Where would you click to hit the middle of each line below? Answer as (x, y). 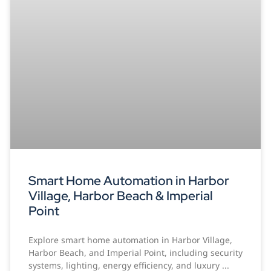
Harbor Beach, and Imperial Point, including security (135, 253)
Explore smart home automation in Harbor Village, (130, 240)
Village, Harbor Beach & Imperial (120, 196)
